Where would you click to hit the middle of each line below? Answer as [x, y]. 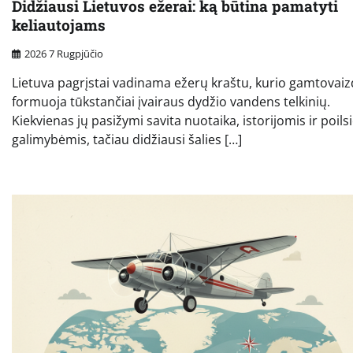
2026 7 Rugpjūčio [64, 54]
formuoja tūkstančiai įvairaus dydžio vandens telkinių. [171, 102]
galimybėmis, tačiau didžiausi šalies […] [127, 140]
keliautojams [59, 24]
